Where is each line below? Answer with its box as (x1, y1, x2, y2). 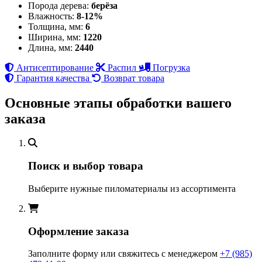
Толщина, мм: (28, 21, 83, 32)
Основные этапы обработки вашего (5, 95, 232, 111)
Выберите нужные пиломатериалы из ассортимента (28, 183, 236, 194)
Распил (108, 62, 136, 73)
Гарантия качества (16, 73, 89, 83)
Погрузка (153, 62, 190, 73)
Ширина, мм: (28, 32, 81, 42)
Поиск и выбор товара (28, 160, 143, 173)
